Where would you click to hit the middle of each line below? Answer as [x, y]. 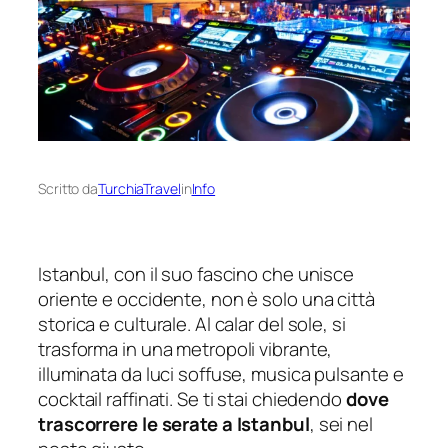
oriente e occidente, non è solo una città [206, 298]
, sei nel [341, 423]
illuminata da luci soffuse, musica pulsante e [221, 373]
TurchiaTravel [139, 189]
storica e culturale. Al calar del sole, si [192, 323]
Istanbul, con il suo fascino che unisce [196, 273]
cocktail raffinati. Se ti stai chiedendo [192, 398]
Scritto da [68, 189]
